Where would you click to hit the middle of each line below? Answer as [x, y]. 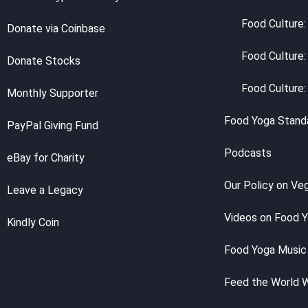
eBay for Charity [46, 157]
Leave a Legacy [45, 190]
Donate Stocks [44, 60]
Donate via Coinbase [56, 28]
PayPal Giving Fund [53, 125]
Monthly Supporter [53, 93]
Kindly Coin [33, 222]
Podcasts [248, 153]
